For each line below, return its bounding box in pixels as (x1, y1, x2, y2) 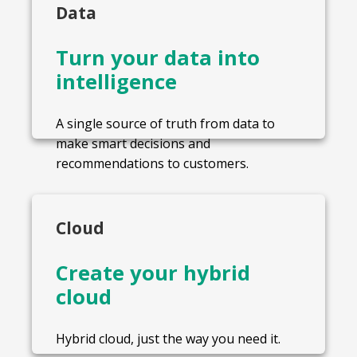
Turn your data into (56, 43, 260, 72)
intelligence (56, 67, 177, 96)
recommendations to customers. (56, 154, 249, 172)
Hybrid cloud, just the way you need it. (56, 329, 280, 347)
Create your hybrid (56, 258, 250, 287)
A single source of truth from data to (56, 114, 275, 132)
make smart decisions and (56, 134, 210, 152)
